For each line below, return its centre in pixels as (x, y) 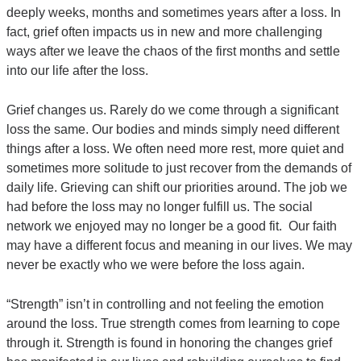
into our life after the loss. (77, 71)
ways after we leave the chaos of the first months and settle (173, 52)
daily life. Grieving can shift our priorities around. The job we (177, 188)
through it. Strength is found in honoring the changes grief (169, 343)
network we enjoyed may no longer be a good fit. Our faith (172, 226)
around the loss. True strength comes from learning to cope (173, 324)
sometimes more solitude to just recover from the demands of (179, 168)
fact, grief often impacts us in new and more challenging (164, 32)
